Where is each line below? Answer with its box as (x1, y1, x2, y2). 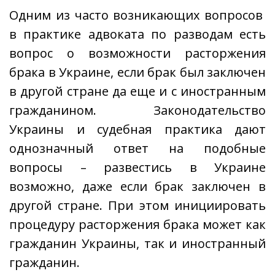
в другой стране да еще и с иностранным (9, 83, 266, 99)
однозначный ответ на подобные (9, 140, 266, 157)
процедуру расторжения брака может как (9, 216, 266, 233)
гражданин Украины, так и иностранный (9, 235, 266, 252)
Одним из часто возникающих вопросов (9, 7, 266, 23)
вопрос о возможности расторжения (9, 45, 266, 61)
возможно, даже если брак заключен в (9, 178, 266, 195)
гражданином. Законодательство (9, 102, 266, 118)
